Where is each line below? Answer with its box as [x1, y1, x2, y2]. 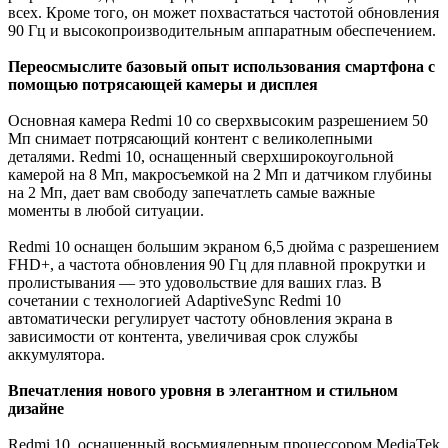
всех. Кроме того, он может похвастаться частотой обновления [8, 3, 439, 21]
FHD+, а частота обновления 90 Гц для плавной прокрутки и [8, 255, 426, 273]
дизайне [8, 399, 64, 417]
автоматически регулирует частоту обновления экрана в [8, 309, 393, 327]
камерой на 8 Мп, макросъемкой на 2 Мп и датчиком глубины [8, 165, 432, 183]
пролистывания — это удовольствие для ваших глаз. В [8, 273, 382, 291]
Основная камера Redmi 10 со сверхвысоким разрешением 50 [8, 111, 428, 129]
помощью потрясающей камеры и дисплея [8, 75, 318, 93]
